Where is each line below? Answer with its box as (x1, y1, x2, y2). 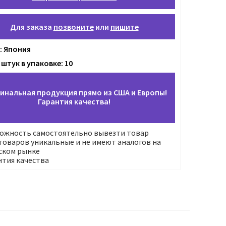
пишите (110, 22, 139, 32)
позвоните (53, 22, 94, 32)
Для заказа (10, 22, 53, 32)
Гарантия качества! (38, 96, 111, 107)
